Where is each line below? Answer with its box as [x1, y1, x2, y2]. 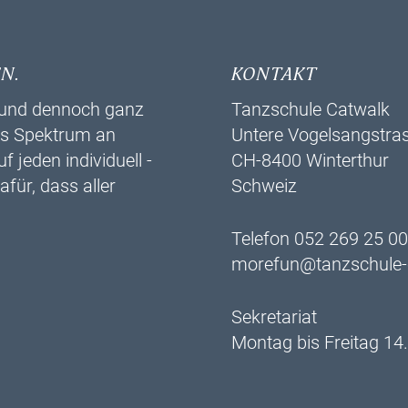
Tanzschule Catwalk [231, 98, 390, 120]
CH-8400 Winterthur [231, 149, 389, 171]
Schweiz [231, 175, 297, 197]
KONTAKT [231, 63, 318, 86]
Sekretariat [231, 306, 317, 328]
